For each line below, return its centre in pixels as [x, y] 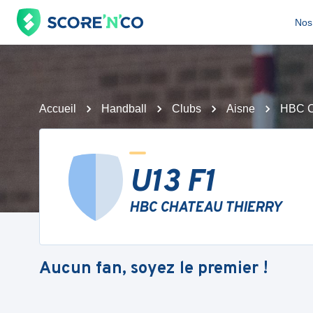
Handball [124, 109]
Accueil [58, 109]
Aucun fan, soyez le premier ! [154, 269]
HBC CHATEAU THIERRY [205, 208]
